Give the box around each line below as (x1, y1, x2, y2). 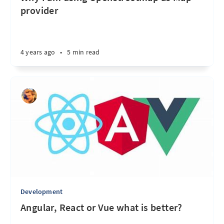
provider (20, 4, 58, 16)
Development (20, 187, 63, 196)
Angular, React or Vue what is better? (20, 201, 182, 213)
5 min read (67, 47, 100, 56)
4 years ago (20, 47, 55, 56)
